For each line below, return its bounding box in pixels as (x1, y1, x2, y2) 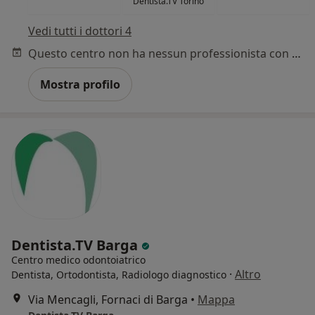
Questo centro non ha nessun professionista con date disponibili (292, 46, 301, 62)
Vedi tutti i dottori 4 (28, 23, 131, 39)
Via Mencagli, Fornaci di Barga (28, 292, 188, 308)
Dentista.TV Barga (11, 236, 141, 255)
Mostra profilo (40, 77, 120, 93)
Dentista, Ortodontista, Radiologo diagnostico (11, 268, 226, 282)
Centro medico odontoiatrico (11, 253, 146, 267)
